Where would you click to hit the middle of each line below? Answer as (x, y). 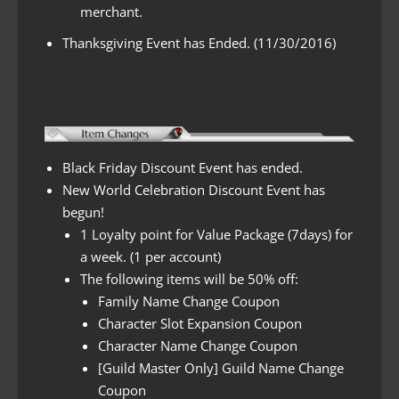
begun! (83, 212)
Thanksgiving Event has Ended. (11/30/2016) (199, 42)
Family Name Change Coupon (189, 301)
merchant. (111, 11)
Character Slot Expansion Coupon (200, 323)
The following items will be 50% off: (189, 278)
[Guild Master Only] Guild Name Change (221, 367)
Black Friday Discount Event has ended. (183, 167)
